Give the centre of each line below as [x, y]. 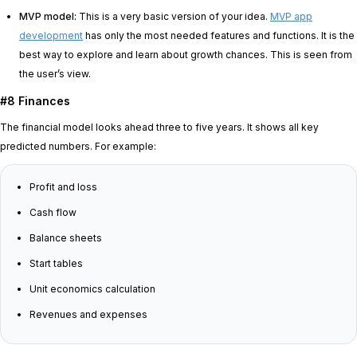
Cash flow [53, 212]
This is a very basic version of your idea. [175, 16]
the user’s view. [55, 73]
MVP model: [49, 16]
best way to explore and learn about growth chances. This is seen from [186, 54]
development [51, 35]
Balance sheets [66, 237]
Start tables [56, 263]
